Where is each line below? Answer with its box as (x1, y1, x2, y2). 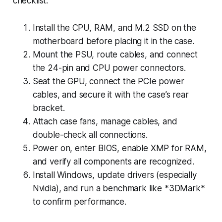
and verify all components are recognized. (32, 156, 194, 166)
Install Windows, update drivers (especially (32, 169, 197, 180)
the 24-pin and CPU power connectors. (32, 62, 186, 73)
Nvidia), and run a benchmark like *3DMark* (32, 183, 205, 193)
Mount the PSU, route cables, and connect (32, 49, 198, 59)
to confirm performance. (32, 196, 126, 207)
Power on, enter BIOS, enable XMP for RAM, (32, 143, 207, 153)
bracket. (32, 103, 65, 113)
